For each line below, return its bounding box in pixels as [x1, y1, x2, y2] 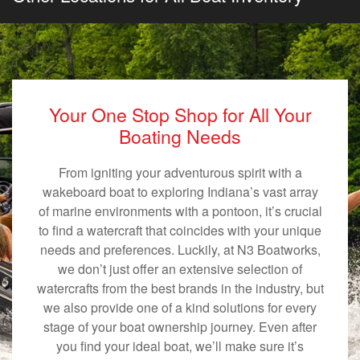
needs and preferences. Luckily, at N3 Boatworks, [39, 240, 321, 260]
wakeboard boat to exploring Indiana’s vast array [42, 182, 318, 202]
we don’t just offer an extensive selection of [58, 260, 302, 279]
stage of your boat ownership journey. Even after [43, 317, 317, 337]
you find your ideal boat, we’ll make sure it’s [56, 337, 304, 356]
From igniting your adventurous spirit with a [58, 163, 302, 182]
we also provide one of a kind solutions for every [43, 298, 317, 317]
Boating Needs [119, 122, 241, 150]
